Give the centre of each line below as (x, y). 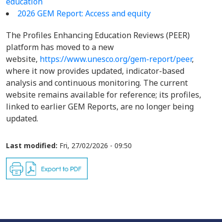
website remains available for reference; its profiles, (104, 95)
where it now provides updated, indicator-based (95, 71)
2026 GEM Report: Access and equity (84, 13)
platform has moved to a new (60, 47)
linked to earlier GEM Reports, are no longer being (100, 107)
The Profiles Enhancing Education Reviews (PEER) (98, 35)
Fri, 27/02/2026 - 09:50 (96, 145)
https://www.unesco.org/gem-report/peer (116, 59)
